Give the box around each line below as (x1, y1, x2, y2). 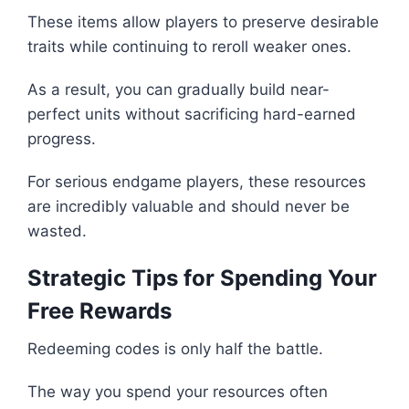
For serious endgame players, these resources (27, 173, 366, 192)
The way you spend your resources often (27, 383, 328, 402)
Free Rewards (27, 298, 172, 325)
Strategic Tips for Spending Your (27, 265, 377, 292)
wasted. (27, 222, 87, 241)
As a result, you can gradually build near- (27, 80, 330, 100)
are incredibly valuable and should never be (27, 197, 350, 216)
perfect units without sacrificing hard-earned (27, 105, 356, 124)
